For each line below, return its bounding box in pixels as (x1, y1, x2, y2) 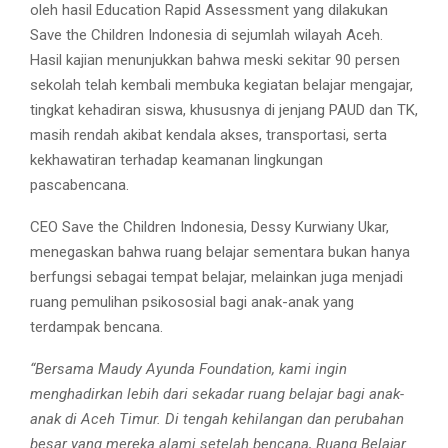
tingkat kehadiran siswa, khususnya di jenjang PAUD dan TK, (30, 100, 418, 119)
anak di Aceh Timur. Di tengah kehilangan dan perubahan (30, 409, 404, 428)
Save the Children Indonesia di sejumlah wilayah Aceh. (30, 25, 383, 44)
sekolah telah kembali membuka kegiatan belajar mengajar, (30, 75, 413, 94)
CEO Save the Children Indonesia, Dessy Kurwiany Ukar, (30, 217, 389, 236)
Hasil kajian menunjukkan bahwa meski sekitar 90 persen (30, 50, 400, 69)
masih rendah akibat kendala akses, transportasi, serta (30, 125, 387, 144)
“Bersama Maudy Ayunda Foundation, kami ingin (30, 359, 347, 378)
